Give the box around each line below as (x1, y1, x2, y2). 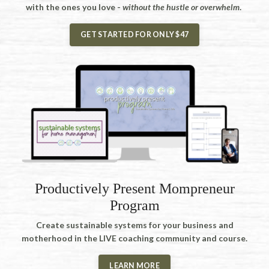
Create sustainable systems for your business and (35, 219, 234, 230)
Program (109, 197, 160, 213)
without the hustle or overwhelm (122, 1, 240, 12)
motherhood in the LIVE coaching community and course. (22, 232, 247, 243)
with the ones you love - (26, 1, 122, 12)
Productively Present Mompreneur (34, 180, 235, 196)
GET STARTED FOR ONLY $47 (80, 29, 189, 39)
